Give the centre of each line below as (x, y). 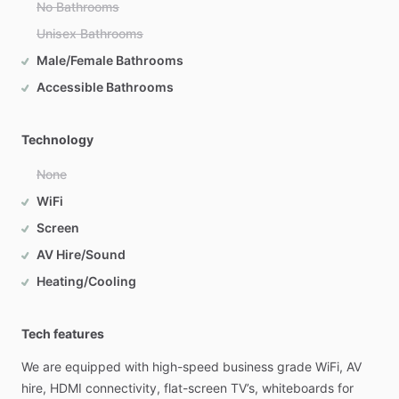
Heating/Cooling (86, 281)
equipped (93, 366)
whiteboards (298, 388)
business (248, 366)
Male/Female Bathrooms (110, 60)
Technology (57, 139)
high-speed (186, 366)
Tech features (63, 334)
